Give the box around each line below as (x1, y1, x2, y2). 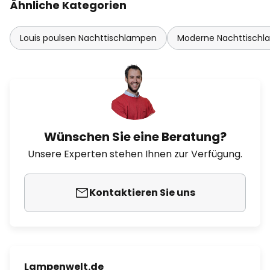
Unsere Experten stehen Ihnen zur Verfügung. (28, 147, 242, 161)
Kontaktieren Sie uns (89, 186, 195, 199)
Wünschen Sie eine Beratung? (43, 128, 227, 145)
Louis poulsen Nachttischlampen (20, 32, 157, 44)
